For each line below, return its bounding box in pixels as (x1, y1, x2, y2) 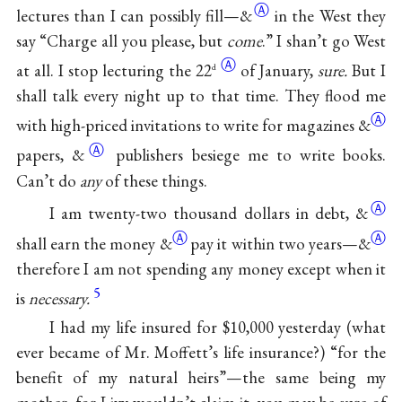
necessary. (28, 287, 90, 310)
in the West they (274, 4, 387, 28)
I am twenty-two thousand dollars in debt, (48, 202, 356, 225)
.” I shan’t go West (261, 30, 387, 53)
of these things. (100, 169, 207, 192)
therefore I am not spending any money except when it (15, 257, 387, 280)
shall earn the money (15, 232, 160, 255)
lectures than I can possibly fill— (15, 4, 240, 28)
